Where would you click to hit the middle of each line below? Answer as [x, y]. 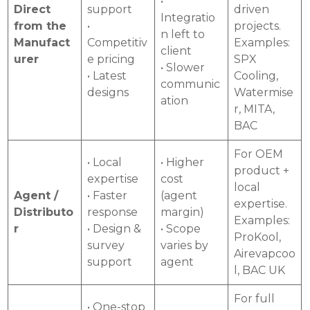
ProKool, [258, 237]
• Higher [183, 162]
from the [40, 26]
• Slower [183, 67]
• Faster [108, 195]
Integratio [188, 17]
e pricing [111, 59]
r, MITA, [255, 109]
